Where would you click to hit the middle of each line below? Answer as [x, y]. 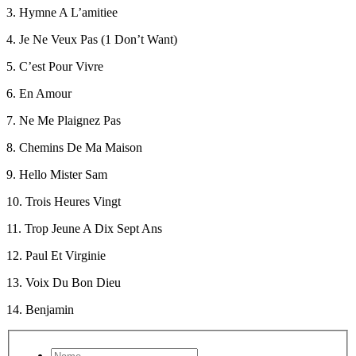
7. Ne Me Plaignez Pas [64, 120]
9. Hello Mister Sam [57, 174]
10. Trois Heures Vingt [64, 201]
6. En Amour [39, 93]
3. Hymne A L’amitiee [62, 12]
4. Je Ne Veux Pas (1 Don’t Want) [92, 39]
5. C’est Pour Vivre [55, 66]
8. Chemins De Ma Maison [74, 147]
